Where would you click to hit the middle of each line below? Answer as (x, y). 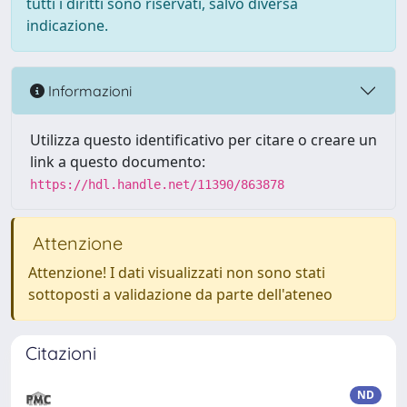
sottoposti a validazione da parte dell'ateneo (180, 294)
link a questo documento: (118, 162)
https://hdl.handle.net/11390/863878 (157, 184)
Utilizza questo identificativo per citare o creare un (203, 140)
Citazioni (61, 353)
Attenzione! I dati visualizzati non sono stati (177, 273)
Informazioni (88, 90)
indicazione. (67, 25)
